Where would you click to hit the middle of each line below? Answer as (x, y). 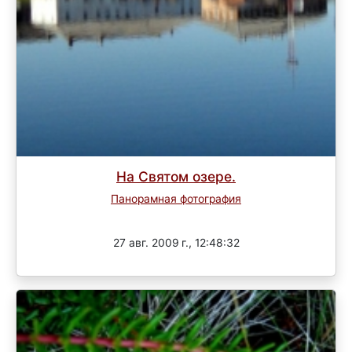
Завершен (176, 215)
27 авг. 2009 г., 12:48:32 (176, 243)
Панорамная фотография (176, 198)
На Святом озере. (176, 176)
